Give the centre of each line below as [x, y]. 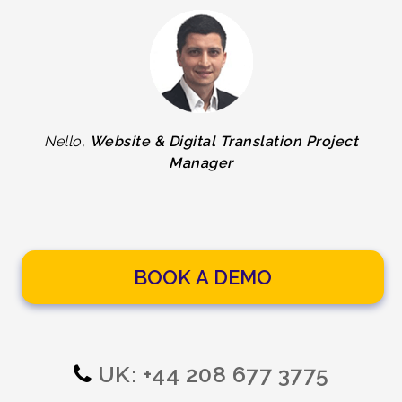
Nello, [67, 141]
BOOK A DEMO [203, 277]
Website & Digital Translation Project [223, 141]
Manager [201, 162]
